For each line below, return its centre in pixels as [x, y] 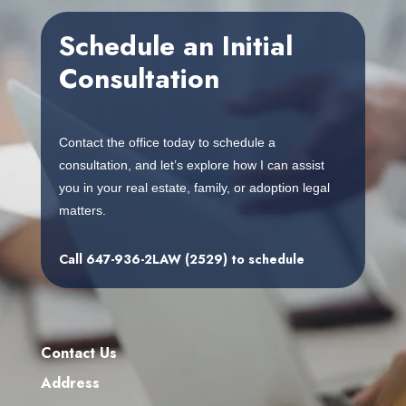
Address [70, 383]
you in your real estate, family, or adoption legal [194, 188]
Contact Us [78, 353]
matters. [82, 211]
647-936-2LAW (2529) [156, 260]
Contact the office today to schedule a [167, 143]
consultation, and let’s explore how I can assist [191, 165]
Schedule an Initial [175, 46]
